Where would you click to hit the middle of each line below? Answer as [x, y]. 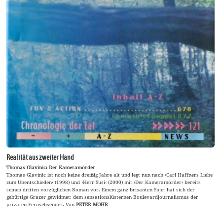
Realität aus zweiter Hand [40, 158]
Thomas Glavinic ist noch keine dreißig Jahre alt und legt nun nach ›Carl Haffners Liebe [110, 174]
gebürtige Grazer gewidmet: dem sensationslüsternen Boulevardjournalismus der [103, 197]
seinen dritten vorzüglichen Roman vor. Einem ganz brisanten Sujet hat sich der [101, 189]
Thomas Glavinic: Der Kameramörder [51, 167]
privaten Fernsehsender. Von [41, 204]
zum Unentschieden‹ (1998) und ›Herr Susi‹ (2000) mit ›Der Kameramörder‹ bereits [104, 182]
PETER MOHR [92, 204]
